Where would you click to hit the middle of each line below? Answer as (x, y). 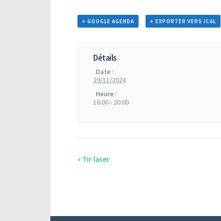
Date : (105, 71)
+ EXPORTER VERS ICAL (183, 21)
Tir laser (95, 159)
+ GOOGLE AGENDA (108, 21)
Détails (105, 57)
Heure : (107, 93)
